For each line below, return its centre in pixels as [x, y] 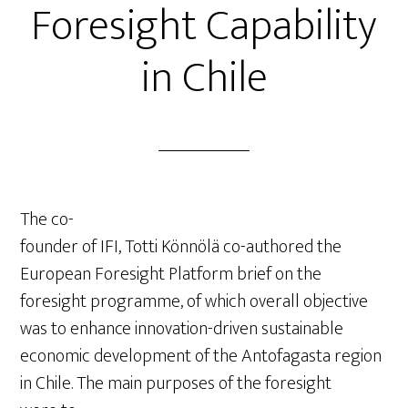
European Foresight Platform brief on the [171, 274]
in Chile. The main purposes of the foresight [176, 383]
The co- [47, 219]
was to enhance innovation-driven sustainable [182, 329]
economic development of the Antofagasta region [201, 356]
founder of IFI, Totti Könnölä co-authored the [181, 247]
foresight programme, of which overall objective [194, 301]
